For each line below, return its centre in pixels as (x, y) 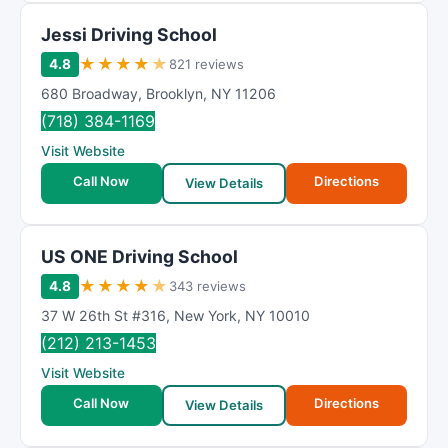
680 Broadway (89, 93)
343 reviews (207, 286)
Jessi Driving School (129, 34)
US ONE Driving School (139, 256)
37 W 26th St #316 (103, 315)
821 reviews (206, 64)
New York (205, 315)
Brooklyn (174, 93)
